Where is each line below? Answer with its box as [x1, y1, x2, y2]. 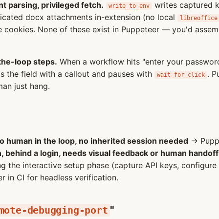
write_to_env [109, 2, 150, 9]
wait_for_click [157, 71, 205, 78]
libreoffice [180, 15, 218, 22]
